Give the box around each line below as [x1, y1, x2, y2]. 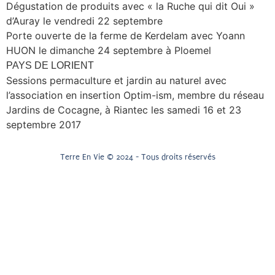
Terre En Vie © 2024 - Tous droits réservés [60, 152, 215, 162]
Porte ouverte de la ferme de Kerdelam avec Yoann [6, 29, 245, 42]
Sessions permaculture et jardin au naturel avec [6, 74, 227, 87]
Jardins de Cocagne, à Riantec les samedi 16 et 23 [6, 103, 241, 116]
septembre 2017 [6, 118, 81, 131]
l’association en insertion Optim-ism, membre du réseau [6, 88, 264, 101]
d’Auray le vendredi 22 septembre [6, 14, 163, 27]
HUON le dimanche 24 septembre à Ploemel [6, 44, 211, 56]
